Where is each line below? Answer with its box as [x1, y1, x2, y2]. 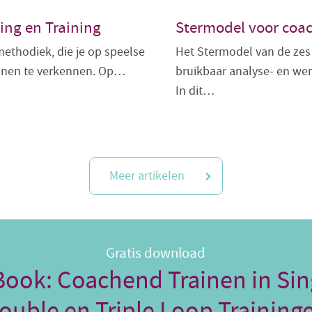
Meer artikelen [109, 167, 185, 184]
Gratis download [106, 243, 206, 263]
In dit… [175, 83, 214, 100]
